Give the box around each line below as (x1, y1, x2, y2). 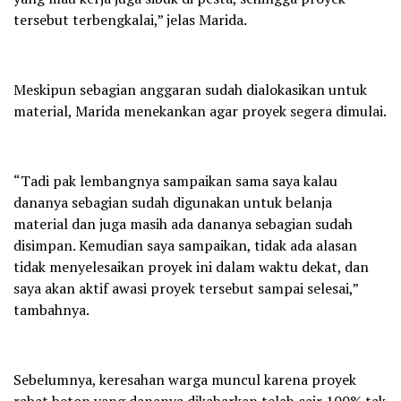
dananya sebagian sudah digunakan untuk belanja (13, 192, 332, 212)
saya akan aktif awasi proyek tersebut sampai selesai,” (13, 277, 358, 298)
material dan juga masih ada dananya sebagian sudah (13, 213, 353, 234)
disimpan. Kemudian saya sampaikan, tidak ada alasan (13, 235, 357, 255)
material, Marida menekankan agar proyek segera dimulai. (13, 100, 387, 121)
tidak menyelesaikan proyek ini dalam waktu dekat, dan (13, 256, 369, 277)
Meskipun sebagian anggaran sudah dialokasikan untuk (13, 79, 367, 99)
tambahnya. (13, 299, 90, 320)
